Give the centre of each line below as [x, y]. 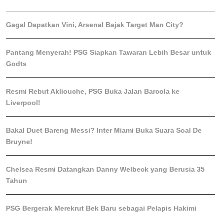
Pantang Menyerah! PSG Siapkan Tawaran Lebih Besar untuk [109, 52]
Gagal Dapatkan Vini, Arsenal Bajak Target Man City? [95, 25]
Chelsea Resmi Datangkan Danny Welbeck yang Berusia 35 [105, 169]
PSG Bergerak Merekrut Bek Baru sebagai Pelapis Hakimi [101, 208]
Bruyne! [19, 142]
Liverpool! [23, 103]
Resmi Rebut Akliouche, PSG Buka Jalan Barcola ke [93, 91]
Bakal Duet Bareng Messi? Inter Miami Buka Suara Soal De [104, 130]
